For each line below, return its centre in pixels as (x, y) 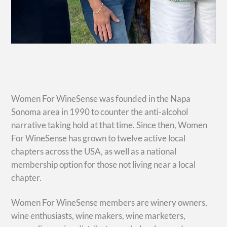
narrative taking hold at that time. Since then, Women (109, 125)
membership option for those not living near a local (104, 165)
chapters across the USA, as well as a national (94, 152)
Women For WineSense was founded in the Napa (101, 99)
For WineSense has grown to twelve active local (99, 138)
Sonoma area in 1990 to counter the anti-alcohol (100, 112)
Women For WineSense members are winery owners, (109, 202)
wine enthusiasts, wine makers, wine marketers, (99, 215)
